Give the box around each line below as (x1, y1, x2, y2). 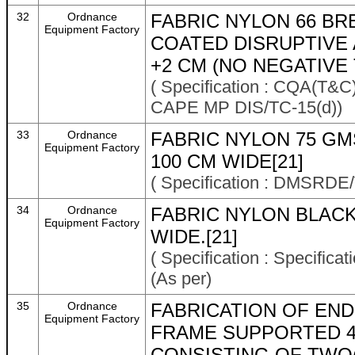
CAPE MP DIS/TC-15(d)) (151, 97, 342, 117)
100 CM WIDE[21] (151, 151, 303, 172)
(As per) (151, 269, 212, 288)
